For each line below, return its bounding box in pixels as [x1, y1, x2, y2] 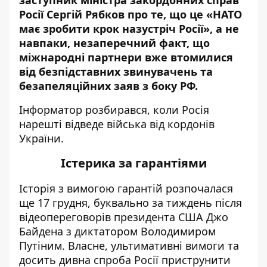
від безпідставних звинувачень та [19, 64, 213, 79]
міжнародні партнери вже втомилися [19, 50, 233, 64]
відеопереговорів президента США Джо [19, 210, 228, 224]
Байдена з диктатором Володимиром [19, 224, 216, 238]
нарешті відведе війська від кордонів [19, 117, 215, 131]
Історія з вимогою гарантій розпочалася [19, 181, 233, 195]
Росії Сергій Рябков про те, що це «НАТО [19, 7, 242, 21]
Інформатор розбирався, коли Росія [19, 103, 209, 117]
